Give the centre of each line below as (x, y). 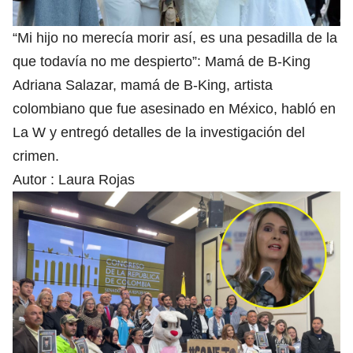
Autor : (35, 180)
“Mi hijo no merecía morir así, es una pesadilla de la (175, 38)
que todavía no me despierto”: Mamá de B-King (162, 62)
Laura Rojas (97, 180)
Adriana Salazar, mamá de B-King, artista (143, 85)
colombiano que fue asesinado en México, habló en (174, 109)
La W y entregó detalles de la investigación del (159, 133)
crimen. (36, 156)
